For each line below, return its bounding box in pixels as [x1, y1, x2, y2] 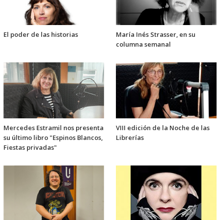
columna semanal [116, 39, 171, 49]
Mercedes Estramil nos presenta [3, 123, 104, 132]
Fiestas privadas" [3, 142, 57, 152]
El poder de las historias [3, 29, 78, 39]
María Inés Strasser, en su [116, 29, 195, 39]
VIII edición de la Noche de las [116, 123, 210, 132]
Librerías [116, 133, 144, 142]
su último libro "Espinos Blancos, [3, 133, 103, 142]
